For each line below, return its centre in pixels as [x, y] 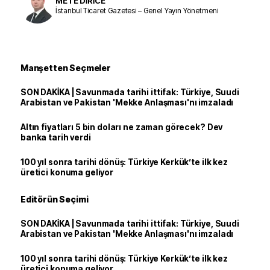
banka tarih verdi [56, 137]
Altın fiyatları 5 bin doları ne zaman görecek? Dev [122, 127]
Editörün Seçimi [55, 199]
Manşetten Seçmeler [66, 68]
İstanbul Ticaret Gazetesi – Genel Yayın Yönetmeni [137, 10]
